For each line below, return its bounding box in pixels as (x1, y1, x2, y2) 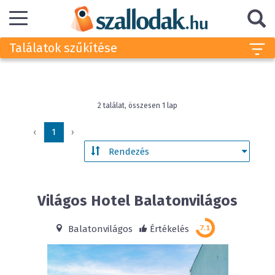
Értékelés (149, 223, 189, 234)
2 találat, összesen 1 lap (98, 101, 177, 110)
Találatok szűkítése (9, 41, 117, 55)
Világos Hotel (37, 192, 130, 209)
